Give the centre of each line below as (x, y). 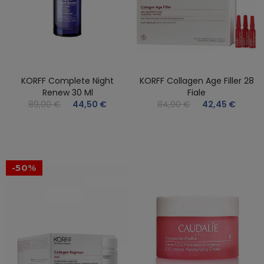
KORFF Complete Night (67, 80)
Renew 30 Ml (67, 92)
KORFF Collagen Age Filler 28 (197, 80)
